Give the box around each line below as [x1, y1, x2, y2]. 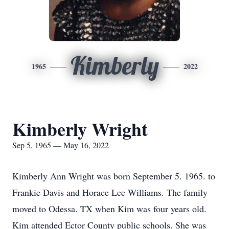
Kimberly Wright [12, 116, 148, 142]
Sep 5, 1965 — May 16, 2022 [12, 140, 109, 150]
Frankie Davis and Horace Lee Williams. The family [12, 186, 208, 198]
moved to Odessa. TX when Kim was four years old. [12, 202, 207, 215]
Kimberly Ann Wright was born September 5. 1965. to [12, 170, 215, 182]
